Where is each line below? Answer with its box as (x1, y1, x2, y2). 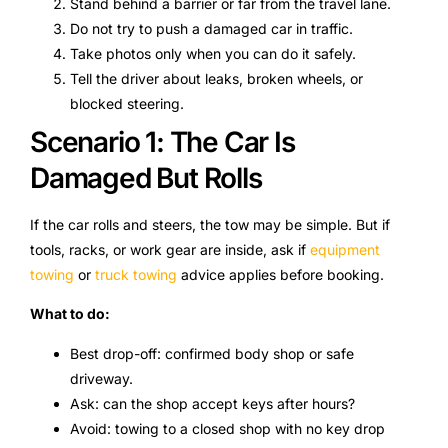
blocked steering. (70, 95, 184, 113)
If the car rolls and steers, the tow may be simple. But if (30, 216, 390, 234)
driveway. (70, 369, 133, 387)
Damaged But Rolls (30, 161, 262, 196)
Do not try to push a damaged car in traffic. (70, 20, 353, 38)
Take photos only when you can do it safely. (70, 45, 356, 63)
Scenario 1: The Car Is (30, 125, 295, 160)
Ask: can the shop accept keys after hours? (70, 394, 355, 412)
